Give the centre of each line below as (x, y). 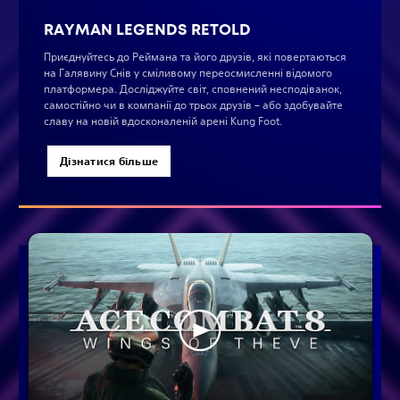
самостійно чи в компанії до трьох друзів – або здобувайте (193, 105)
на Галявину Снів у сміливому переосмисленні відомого (188, 73)
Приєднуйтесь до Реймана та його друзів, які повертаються (195, 57)
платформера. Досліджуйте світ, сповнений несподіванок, (193, 89)
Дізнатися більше (109, 161)
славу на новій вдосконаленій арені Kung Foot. (164, 121)
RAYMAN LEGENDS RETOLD (147, 30)
